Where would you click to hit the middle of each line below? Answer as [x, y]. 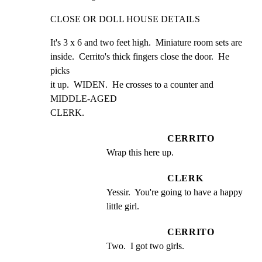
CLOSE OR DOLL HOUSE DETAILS [125, 19]
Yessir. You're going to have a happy [175, 192]
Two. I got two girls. [145, 246]
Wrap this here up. [140, 152]
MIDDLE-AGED [84, 98]
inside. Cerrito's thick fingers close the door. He [140, 56]
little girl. [123, 206]
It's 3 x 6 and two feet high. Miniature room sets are [146, 42]
